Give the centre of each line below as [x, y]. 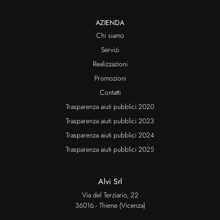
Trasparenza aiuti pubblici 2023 [110, 121]
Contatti [110, 93]
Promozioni [110, 78]
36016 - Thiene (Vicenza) [110, 206]
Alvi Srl [110, 182]
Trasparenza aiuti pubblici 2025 [110, 150]
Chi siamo [110, 36]
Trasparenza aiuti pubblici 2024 [110, 135]
